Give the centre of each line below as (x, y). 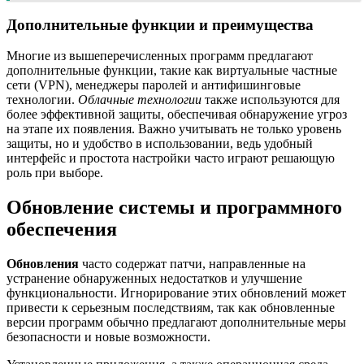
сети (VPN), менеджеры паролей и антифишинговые (154, 85)
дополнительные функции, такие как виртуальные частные (172, 71)
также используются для (271, 100)
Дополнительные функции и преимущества (160, 24)
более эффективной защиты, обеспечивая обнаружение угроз (177, 115)
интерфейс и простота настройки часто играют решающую (171, 158)
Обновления (43, 264)
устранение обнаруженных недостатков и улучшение (154, 279)
